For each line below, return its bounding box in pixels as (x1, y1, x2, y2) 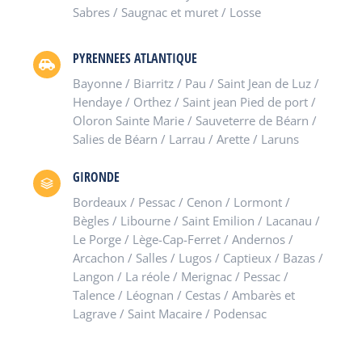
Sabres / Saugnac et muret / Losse (72, 4, 261, 20)
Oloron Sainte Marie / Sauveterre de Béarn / (72, 112, 317, 128)
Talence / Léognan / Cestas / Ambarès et (72, 287, 295, 303)
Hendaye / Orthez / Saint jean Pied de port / (72, 94, 316, 110)
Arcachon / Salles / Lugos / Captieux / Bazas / (72, 250, 323, 266)
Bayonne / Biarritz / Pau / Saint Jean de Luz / (72, 75, 319, 91)
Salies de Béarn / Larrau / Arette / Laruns (72, 131, 299, 147)
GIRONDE (72, 168, 120, 186)
